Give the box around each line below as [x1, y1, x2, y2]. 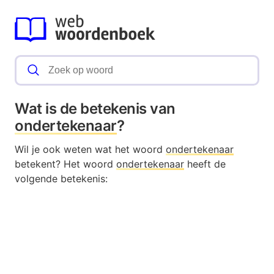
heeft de [184, 158, 226, 171]
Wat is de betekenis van [15, 100, 176, 118]
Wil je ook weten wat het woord [15, 143, 166, 156]
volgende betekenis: [15, 172, 108, 185]
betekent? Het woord [15, 158, 116, 171]
